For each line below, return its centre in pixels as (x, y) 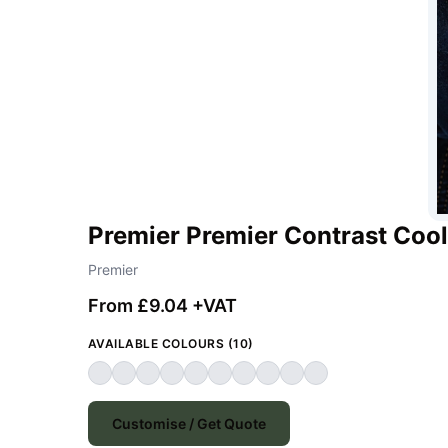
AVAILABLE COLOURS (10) (171, 343)
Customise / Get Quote (189, 423)
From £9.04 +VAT (162, 305)
